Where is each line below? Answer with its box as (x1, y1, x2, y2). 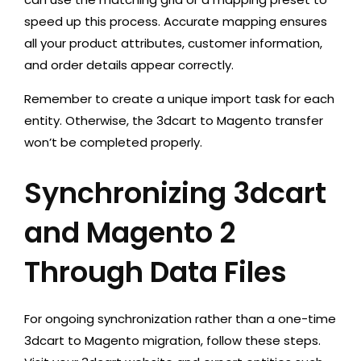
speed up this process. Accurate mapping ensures (24, 13, 327, 30)
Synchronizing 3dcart (24, 173, 326, 213)
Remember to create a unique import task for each (24, 90, 334, 107)
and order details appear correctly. (24, 56, 234, 73)
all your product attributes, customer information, (24, 35, 322, 52)
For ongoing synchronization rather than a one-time (24, 310, 336, 327)
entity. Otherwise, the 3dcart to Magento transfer (24, 112, 323, 129)
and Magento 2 (24, 213, 235, 252)
